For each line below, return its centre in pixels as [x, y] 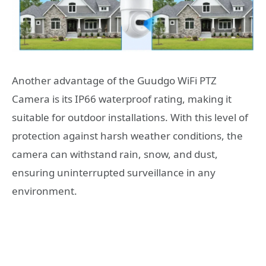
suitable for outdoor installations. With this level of [130, 118]
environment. [45, 191]
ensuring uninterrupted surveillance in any [114, 173]
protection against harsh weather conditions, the [127, 136]
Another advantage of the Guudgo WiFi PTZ [114, 81]
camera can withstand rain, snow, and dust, [115, 154]
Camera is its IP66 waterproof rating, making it [122, 99]
